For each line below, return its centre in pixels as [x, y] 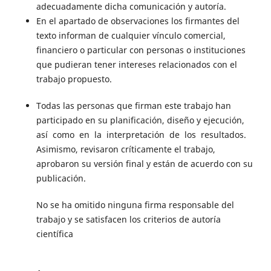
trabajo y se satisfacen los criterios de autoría [128, 220]
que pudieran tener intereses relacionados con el [136, 65]
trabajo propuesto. [74, 79]
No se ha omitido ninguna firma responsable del [135, 205]
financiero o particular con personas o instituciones [141, 50]
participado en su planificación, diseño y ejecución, [141, 120]
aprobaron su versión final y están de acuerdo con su [144, 164]
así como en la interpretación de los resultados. [142, 135]
